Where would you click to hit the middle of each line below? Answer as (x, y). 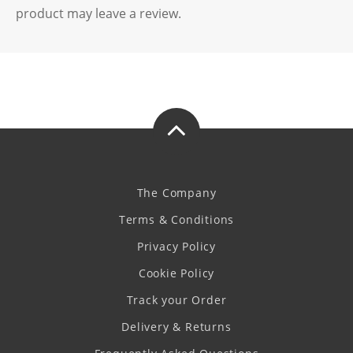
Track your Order (176, 300)
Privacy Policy (176, 246)
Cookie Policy (176, 273)
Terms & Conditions (176, 219)
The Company (176, 193)
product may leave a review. (98, 13)
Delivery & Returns (176, 327)
